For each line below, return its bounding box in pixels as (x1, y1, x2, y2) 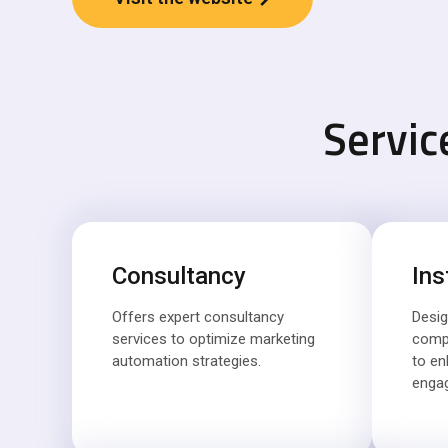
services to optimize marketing (112, 330, 315, 348)
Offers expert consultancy (112, 308, 284, 326)
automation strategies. (112, 352, 261, 370)
